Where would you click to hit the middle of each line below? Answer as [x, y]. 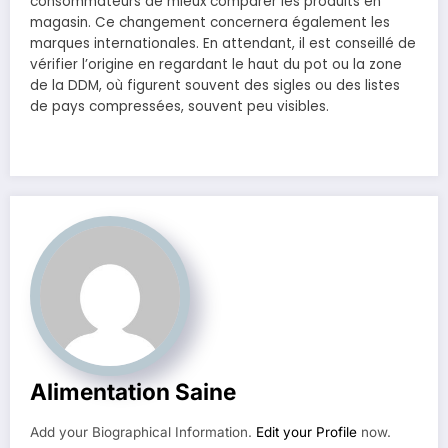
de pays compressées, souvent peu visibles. [179, 107]
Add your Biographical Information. [143, 432]
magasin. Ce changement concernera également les [210, 23]
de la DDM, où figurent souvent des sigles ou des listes [215, 86]
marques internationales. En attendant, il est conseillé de [223, 44]
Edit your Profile [306, 432]
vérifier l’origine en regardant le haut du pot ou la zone [216, 65]
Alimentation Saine [133, 392]
